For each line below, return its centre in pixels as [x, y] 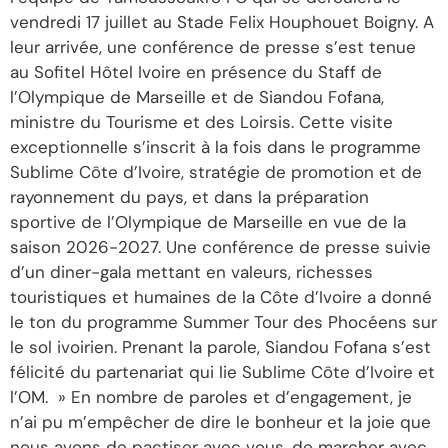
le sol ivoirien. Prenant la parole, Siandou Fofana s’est [220, 346]
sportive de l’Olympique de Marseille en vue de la [208, 221]
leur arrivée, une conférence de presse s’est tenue [213, 46]
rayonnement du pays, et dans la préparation [189, 196]
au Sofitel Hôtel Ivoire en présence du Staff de [196, 71]
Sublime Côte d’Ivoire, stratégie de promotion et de [216, 171]
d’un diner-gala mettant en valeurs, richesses [191, 271]
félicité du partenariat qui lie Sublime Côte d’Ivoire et [222, 371]
